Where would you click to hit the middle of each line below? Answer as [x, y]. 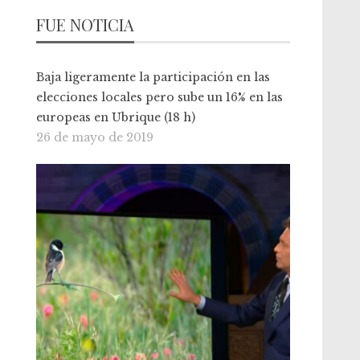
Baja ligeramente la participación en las [153, 77]
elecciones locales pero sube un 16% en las [160, 97]
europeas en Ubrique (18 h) [116, 117]
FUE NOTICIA [86, 25]
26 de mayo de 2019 [95, 137]
